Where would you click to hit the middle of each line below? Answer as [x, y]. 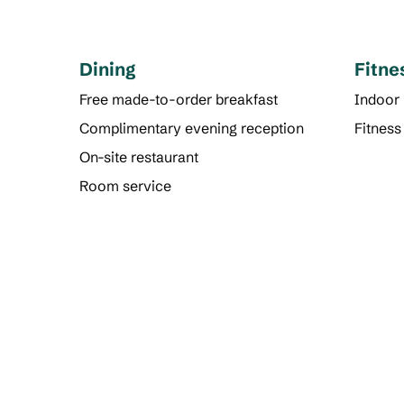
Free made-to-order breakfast [179, 99]
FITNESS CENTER [221, 365]
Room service [125, 186]
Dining [108, 69]
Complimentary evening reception [192, 128]
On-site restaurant [139, 157]
